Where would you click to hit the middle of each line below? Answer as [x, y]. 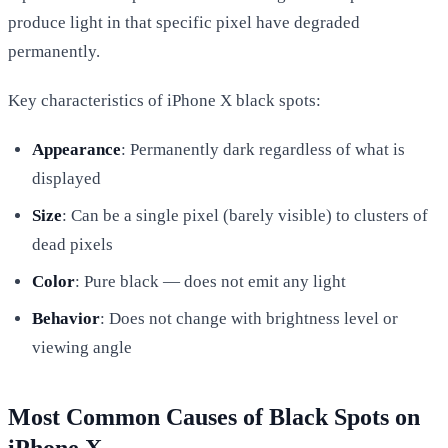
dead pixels [72, 244]
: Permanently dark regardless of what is [263, 149]
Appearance [76, 149]
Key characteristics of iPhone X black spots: [164, 100]
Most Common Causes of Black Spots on [214, 416]
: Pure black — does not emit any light [210, 281]
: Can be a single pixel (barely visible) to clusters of [245, 215]
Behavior [66, 318]
